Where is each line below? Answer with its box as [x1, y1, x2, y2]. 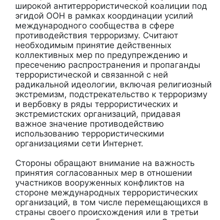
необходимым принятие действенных [15, 40, 171, 50]
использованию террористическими [15, 128, 164, 138]
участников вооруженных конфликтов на [15, 177, 185, 188]
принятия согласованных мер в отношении [15, 167, 192, 178]
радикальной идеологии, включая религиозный [15, 79, 212, 89]
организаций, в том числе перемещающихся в [15, 197, 208, 207]
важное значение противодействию [15, 118, 164, 129]
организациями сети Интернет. [15, 138, 143, 148]
